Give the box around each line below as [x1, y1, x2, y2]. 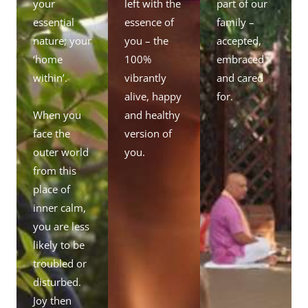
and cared [216, 70, 263, 85]
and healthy [124, 107, 181, 122]
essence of [124, 14, 175, 29]
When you [33, 107, 81, 122]
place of [33, 181, 70, 196]
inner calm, [33, 200, 86, 214]
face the [33, 126, 70, 140]
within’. [33, 70, 67, 85]
